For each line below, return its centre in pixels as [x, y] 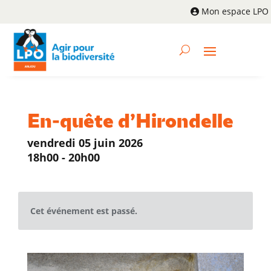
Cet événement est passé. [83, 211]
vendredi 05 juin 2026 [85, 143]
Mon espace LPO [235, 11]
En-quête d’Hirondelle [130, 123]
